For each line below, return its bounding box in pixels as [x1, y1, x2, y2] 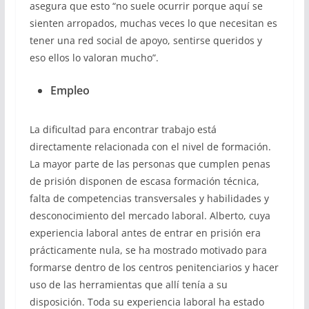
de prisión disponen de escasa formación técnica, [29, 175, 259, 188]
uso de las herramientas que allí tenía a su [29, 278, 228, 292]
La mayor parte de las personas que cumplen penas [29, 157, 270, 171]
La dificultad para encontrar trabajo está [29, 123, 217, 137]
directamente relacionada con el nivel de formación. [29, 140, 271, 154]
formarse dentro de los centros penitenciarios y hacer [29, 261, 279, 275]
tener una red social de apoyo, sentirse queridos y [29, 34, 262, 48]
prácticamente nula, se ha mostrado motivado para [29, 243, 267, 257]
